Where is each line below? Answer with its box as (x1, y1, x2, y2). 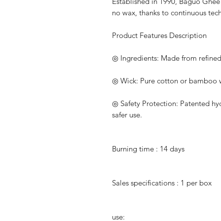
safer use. (111, 110, 142, 120)
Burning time (111, 144, 154, 154)
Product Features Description (111, 31, 207, 40)
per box (186, 178, 212, 188)
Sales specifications (111, 178, 175, 188)
